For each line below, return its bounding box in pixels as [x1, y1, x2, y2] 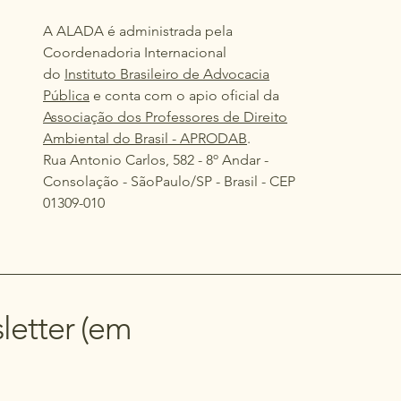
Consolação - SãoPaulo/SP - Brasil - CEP [43, 173, 295, 190]
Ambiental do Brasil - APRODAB [43, 130, 247, 147]
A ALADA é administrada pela [43, 22, 233, 39]
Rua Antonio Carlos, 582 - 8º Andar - [43, 151, 269, 168]
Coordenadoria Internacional [43, 44, 226, 61]
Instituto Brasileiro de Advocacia [64, 65, 269, 82]
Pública [43, 87, 90, 104]
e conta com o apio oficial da [90, 87, 279, 104]
